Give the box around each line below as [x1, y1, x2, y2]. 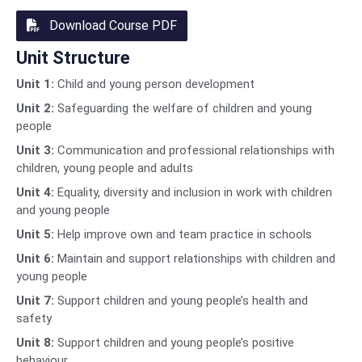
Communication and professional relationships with [54, 143, 335, 158]
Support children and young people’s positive [54, 335, 294, 351]
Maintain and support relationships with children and [54, 251, 335, 267]
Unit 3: [16, 143, 54, 158]
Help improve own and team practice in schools [54, 227, 312, 242]
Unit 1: [16, 77, 54, 92]
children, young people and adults [16, 161, 193, 176]
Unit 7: [16, 293, 54, 309]
